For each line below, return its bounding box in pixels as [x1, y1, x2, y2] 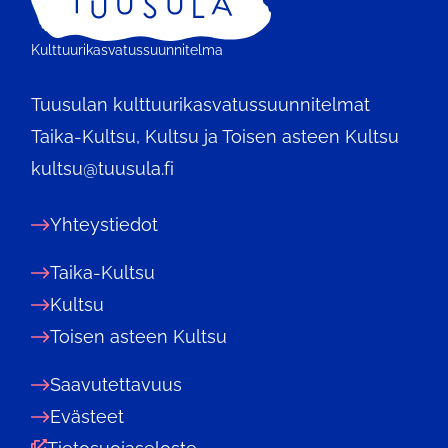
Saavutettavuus [50, 374, 182, 396]
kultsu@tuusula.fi [31, 158, 174, 180]
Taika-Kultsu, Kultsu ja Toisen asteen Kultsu [31, 126, 399, 148]
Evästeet [50, 406, 124, 428]
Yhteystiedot [50, 214, 158, 236]
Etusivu [30, 18, 92, 40]
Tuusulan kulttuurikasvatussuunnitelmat [31, 94, 370, 116]
